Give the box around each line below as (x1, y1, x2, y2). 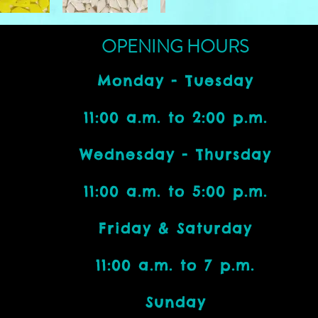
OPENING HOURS (102, 33, 250, 60)
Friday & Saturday (99, 219, 253, 237)
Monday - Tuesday (97, 71, 254, 89)
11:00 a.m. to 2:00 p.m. (83, 108, 268, 126)
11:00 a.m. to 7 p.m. (96, 256, 256, 274)
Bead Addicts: (48, 287, 127, 305)
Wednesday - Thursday (79, 145, 272, 163)
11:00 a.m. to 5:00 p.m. (83, 182, 268, 200)
